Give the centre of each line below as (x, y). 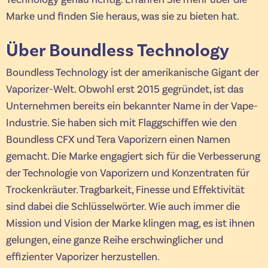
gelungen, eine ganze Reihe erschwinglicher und (115, 240)
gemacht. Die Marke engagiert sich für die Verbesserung (133, 156)
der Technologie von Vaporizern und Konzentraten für (128, 173)
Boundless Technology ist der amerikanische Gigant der (133, 72)
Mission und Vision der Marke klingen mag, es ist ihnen (130, 223)
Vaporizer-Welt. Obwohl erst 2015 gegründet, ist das (125, 89)
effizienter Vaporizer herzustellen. (83, 257)
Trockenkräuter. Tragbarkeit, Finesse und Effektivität (125, 190)
